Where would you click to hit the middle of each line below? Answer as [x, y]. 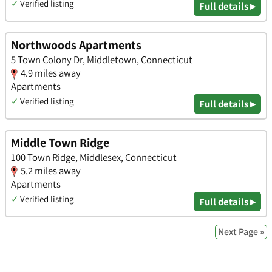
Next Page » [241, 232]
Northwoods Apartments [76, 45]
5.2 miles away [51, 170]
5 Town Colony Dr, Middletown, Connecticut [102, 60]
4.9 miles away [51, 73]
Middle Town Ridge [60, 142]
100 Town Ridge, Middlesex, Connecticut [94, 157]
